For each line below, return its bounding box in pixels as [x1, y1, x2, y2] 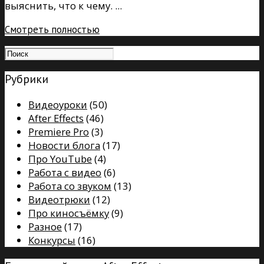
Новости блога [28, 138, 100, 152]
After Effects [28, 111, 84, 125]
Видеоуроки [28, 97, 87, 111]
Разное [28, 219, 62, 233]
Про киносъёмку [28, 206, 109, 220]
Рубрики [5, 71, 48, 87]
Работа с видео [28, 165, 101, 179]
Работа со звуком [28, 179, 111, 193]
